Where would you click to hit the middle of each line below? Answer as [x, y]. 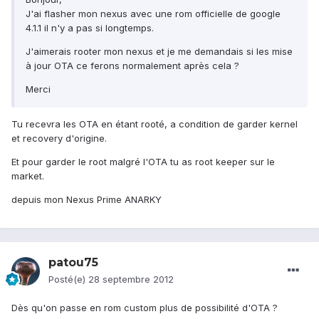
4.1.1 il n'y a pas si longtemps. [90, 28]
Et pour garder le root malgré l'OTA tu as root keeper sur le [143, 162]
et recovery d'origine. [59, 138]
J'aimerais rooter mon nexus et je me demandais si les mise [159, 52]
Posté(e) [68, 279]
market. [28, 176]
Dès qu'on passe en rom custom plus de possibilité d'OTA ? [145, 308]
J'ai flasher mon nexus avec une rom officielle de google [153, 14]
